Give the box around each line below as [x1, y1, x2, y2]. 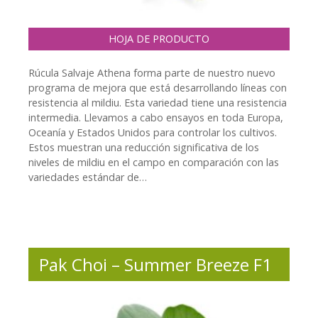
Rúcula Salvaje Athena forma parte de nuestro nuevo [28, 66, 275, 80]
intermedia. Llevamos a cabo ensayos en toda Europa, [28, 111, 283, 125]
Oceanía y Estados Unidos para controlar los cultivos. [28, 126, 277, 140]
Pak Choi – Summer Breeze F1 [39, 253, 272, 277]
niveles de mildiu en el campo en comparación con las [28, 155, 279, 170]
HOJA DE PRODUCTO [109, 32, 209, 46]
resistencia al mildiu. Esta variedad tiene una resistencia [28, 96, 287, 110]
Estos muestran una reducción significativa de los [28, 141, 259, 155]
